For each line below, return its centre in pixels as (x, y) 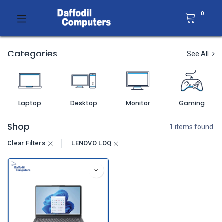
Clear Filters (26, 143)
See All (198, 53)
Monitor (138, 103)
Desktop (84, 103)
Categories (32, 54)
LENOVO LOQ (91, 143)
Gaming (192, 103)
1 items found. (192, 127)
